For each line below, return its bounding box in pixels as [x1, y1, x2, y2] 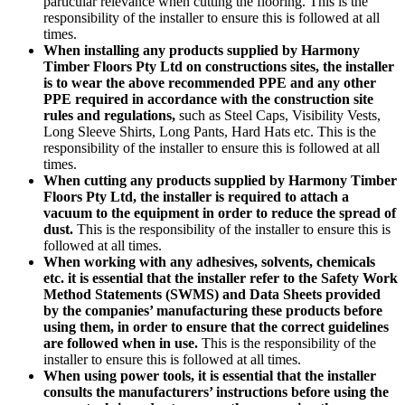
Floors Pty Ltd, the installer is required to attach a [43, 188, 349, 204]
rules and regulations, [43, 107, 175, 123]
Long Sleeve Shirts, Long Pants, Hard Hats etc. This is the [43, 123, 376, 139]
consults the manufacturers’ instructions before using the [43, 383, 389, 400]
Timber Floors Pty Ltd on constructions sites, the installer [43, 58, 394, 74]
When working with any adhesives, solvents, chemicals [43, 253, 375, 269]
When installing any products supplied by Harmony [43, 42, 360, 58]
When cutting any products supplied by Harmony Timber [43, 172, 397, 188]
